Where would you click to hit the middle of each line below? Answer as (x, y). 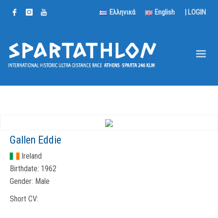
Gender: (21, 181)
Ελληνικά (122, 12)
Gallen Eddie (36, 140)
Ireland (32, 156)
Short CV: (24, 199)
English (165, 12)
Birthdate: (24, 169)
